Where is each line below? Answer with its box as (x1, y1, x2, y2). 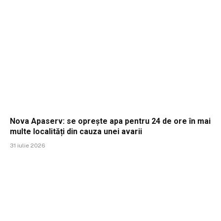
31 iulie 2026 (10, 142, 45, 149)
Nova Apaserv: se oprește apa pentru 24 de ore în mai (10, 116, 211, 126)
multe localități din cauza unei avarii (10, 127, 142, 137)
